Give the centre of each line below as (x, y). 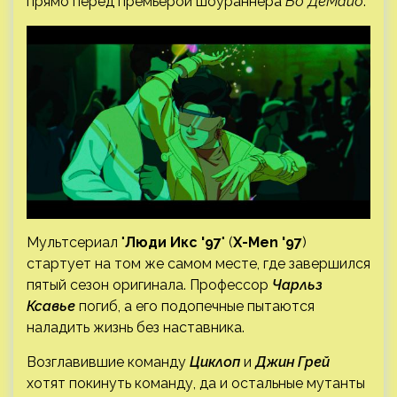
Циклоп (217, 362)
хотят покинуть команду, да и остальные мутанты (196, 383)
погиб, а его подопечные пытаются (195, 306)
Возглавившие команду (106, 362)
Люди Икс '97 (173, 242)
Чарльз (297, 284)
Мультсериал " (76, 242)
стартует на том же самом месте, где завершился (198, 263)
